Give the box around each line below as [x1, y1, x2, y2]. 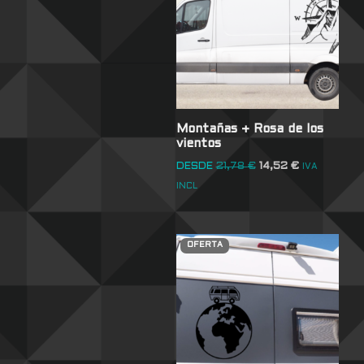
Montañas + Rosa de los [175, 123, 323, 135]
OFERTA [186, 240, 223, 249]
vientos [175, 137, 221, 149]
